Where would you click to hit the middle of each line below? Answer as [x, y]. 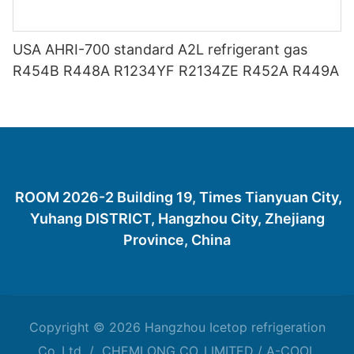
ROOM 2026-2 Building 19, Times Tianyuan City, [177, 197]
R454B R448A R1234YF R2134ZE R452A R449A [176, 71]
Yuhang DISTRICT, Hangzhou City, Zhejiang [177, 218]
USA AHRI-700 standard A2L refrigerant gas [160, 50]
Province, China [177, 239]
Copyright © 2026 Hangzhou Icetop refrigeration [177, 327]
